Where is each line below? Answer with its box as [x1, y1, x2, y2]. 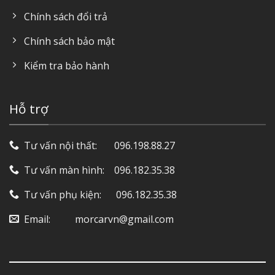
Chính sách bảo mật [24, 34, 115, 48]
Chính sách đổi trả [24, 10, 107, 24]
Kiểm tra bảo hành [24, 59, 109, 73]
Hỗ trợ [9, 99, 48, 117]
